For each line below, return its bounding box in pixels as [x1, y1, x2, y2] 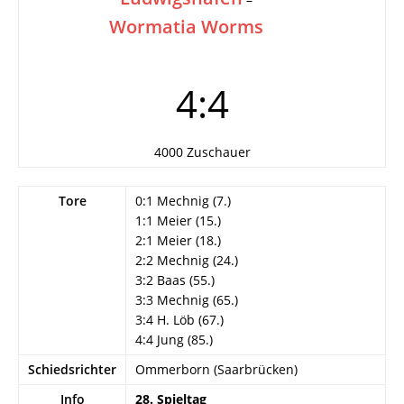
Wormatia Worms [109, 14, 263, 39]
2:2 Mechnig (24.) [135, 252, 238, 269]
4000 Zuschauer [153, 143, 251, 161]
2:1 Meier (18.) [135, 232, 221, 249]
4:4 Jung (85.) [135, 331, 213, 348]
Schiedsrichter [28, 361, 116, 378]
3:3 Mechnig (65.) [135, 291, 238, 308]
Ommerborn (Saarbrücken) [135, 361, 298, 378]
